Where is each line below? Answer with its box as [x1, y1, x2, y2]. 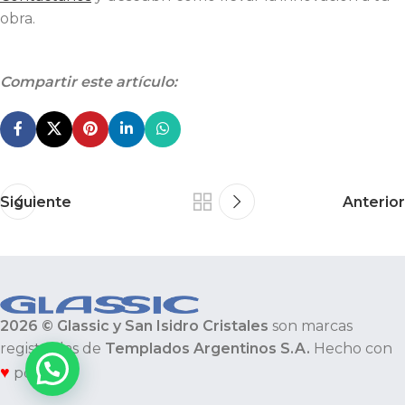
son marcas [272, 317, 353, 335]
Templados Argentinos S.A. [101, 340, 310, 358]
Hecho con [310, 340, 392, 358]
